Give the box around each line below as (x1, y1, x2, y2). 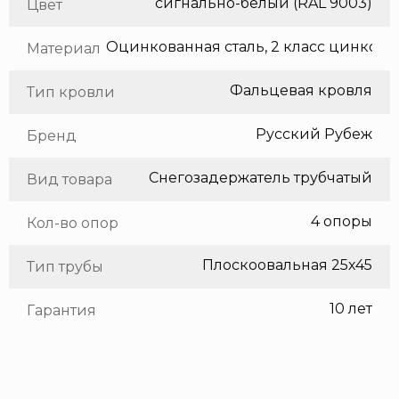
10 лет (330, 300, 372, 318)
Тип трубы (27, 258, 103, 276)
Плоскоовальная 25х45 (202, 256, 372, 274)
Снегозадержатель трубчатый (149, 169, 372, 187)
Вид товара (27, 171, 112, 189)
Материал (27, 40, 101, 58)
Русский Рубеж (256, 126, 372, 143)
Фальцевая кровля (230, 82, 372, 100)
